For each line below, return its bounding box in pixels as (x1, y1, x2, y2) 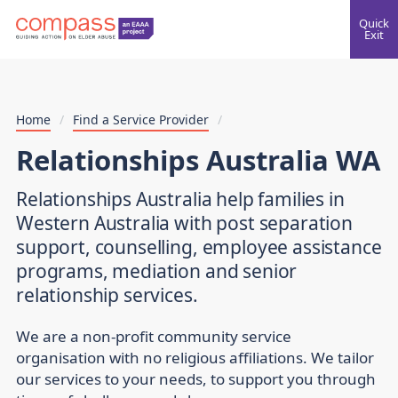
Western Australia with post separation (16, 211, 354, 236)
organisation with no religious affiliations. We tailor (16, 347, 374, 369)
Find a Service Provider (73, 111, 209, 128)
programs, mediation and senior (16, 259, 298, 284)
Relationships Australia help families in (16, 187, 345, 212)
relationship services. (16, 283, 198, 308)
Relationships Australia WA (16, 141, 380, 179)
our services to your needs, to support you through (16, 369, 376, 390)
